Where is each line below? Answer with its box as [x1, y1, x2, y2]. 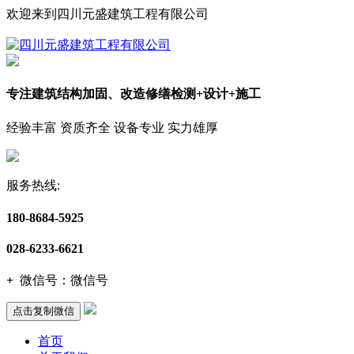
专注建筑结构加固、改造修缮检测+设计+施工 [6, 87, 261, 101]
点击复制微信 [13, 305, 74, 318]
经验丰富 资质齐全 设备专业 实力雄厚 [6, 120, 218, 134]
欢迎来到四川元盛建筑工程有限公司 [6, 7, 209, 21]
